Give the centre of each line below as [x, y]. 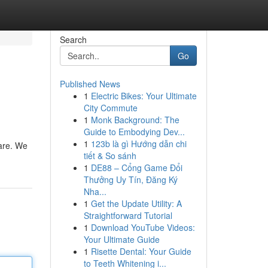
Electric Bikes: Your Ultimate [144, 96]
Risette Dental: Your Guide [141, 251]
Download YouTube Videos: [143, 227]
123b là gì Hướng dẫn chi [138, 144]
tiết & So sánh [110, 156]
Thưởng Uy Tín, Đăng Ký [130, 179]
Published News [90, 84]
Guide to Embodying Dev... [134, 132]
